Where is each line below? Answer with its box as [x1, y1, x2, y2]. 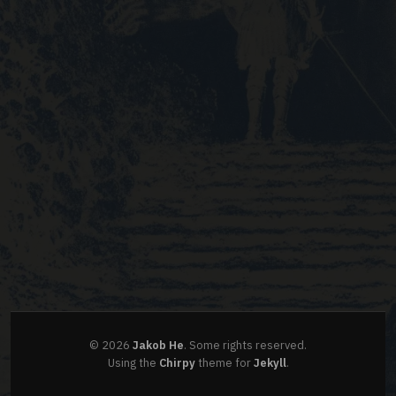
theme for [194, 354, 254, 370]
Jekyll [253, 354, 286, 370]
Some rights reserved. [189, 337, 307, 353]
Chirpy [158, 354, 195, 370]
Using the [107, 354, 159, 370]
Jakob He [133, 337, 184, 353]
